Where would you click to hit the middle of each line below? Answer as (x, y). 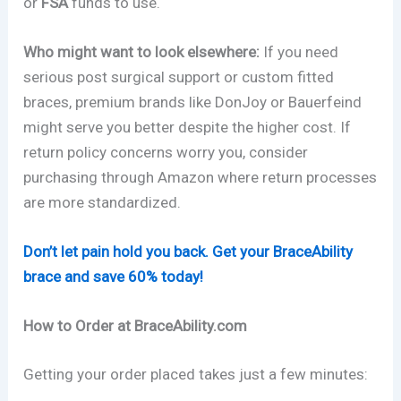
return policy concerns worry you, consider (166, 152)
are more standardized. (102, 202)
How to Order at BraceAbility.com (136, 326)
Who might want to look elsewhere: (142, 51)
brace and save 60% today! (114, 276)
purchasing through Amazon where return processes (200, 177)
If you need (299, 51)
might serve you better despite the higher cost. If (188, 127)
